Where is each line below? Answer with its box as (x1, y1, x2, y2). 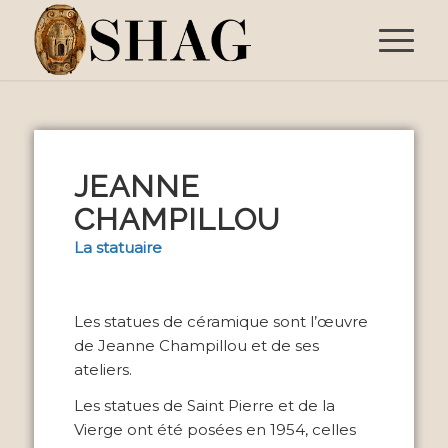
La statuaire (73, 238, 162, 257)
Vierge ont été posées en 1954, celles (73, 420, 356, 440)
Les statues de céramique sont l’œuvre (73, 311, 368, 331)
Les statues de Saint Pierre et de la (73, 396, 335, 416)
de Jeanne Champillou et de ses (73, 335, 319, 355)
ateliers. (73, 359, 132, 379)
